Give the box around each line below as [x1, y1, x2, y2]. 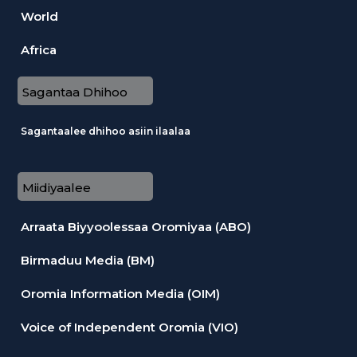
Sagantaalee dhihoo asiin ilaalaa [21, 124, 190, 137]
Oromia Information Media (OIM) [21, 285, 220, 301]
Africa [21, 41, 57, 57]
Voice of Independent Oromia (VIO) [21, 319, 238, 335]
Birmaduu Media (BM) [21, 252, 155, 268]
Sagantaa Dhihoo [22, 84, 127, 100]
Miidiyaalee [22, 179, 91, 195]
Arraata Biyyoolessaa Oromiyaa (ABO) [21, 218, 251, 234]
